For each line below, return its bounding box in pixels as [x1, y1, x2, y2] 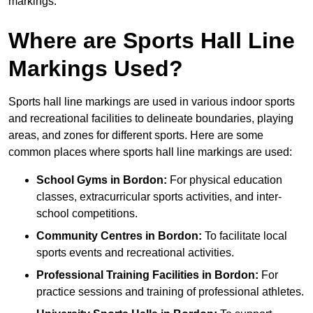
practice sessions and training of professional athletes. [36, 286, 304, 298]
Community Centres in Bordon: [36, 230, 202, 242]
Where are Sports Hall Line [8, 28, 295, 54]
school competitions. [36, 208, 138, 220]
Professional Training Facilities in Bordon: [36, 269, 259, 282]
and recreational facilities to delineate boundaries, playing [8, 112, 293, 125]
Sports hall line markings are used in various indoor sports [8, 96, 295, 108]
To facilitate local [202, 230, 287, 242]
